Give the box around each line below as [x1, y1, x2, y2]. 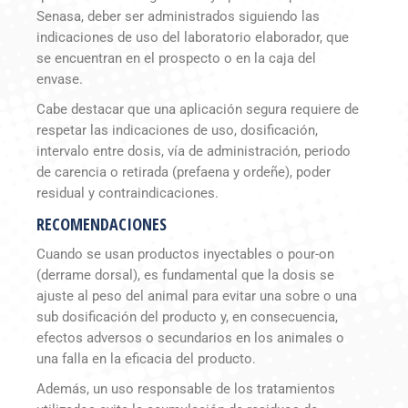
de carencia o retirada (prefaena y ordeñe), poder [36, 163, 331, 180]
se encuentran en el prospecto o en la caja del [36, 49, 316, 66]
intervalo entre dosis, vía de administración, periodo [36, 142, 351, 159]
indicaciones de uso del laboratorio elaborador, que [36, 28, 349, 46]
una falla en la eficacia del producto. [36, 350, 256, 367]
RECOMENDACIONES [36, 212, 167, 235]
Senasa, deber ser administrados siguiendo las [36, 7, 320, 25]
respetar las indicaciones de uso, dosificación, [36, 121, 318, 138]
